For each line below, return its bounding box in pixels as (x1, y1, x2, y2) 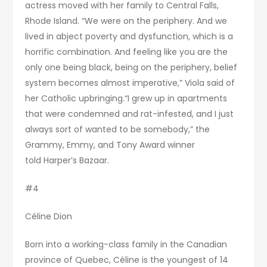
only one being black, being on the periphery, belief (25, 61, 238, 74)
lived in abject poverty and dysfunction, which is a (25, 30, 234, 43)
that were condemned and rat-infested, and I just (25, 108, 234, 120)
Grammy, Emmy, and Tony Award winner (25, 139, 195, 151)
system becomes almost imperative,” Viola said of (25, 77, 235, 89)
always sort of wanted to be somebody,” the (25, 123, 210, 136)
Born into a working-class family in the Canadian (25, 238, 228, 251)
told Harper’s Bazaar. (25, 154, 110, 167)
